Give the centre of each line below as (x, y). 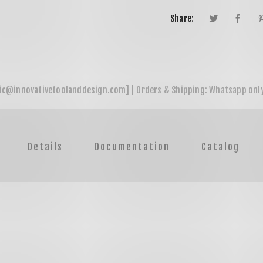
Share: (182, 19)
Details (45, 147)
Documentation (132, 147)
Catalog (221, 147)
